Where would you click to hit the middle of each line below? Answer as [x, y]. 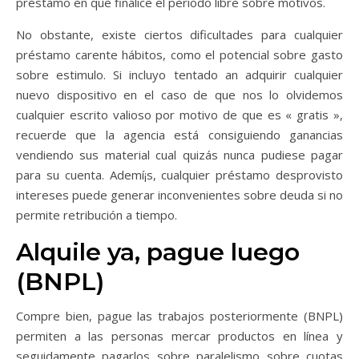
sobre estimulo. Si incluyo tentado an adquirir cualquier [179, 75]
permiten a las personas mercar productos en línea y [179, 336]
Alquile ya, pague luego [158, 252]
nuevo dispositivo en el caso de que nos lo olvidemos [179, 95]
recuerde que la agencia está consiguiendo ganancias [179, 135]
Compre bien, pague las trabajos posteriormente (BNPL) [179, 316]
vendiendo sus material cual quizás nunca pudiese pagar [179, 155]
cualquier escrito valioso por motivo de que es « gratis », [179, 115]
